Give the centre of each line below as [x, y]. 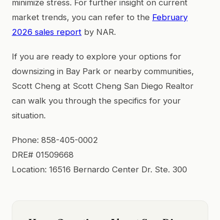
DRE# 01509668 [43, 154]
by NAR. [99, 32]
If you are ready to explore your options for [96, 56]
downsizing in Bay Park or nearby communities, [103, 71]
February [170, 17]
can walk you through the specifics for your [96, 100]
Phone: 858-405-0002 [55, 140]
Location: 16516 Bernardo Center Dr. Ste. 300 [99, 169]
